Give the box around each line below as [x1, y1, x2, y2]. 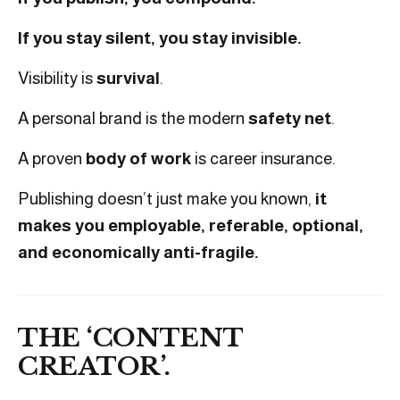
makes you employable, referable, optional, [18, 216, 363, 236]
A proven [18, 149, 86, 169]
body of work [86, 149, 191, 169]
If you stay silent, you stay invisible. [18, 29, 302, 48]
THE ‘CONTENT [18, 322, 243, 354]
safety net [248, 109, 331, 129]
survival [96, 69, 160, 88]
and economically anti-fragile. [18, 243, 259, 262]
